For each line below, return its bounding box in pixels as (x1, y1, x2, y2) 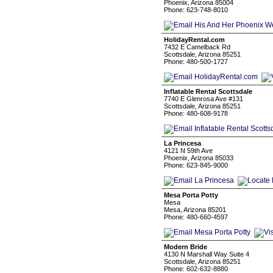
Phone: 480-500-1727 (164, 58, 228, 65)
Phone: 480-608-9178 (164, 110, 228, 117)
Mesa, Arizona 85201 (164, 206, 226, 213)
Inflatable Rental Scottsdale (164, 88, 252, 95)
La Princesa (164, 140, 201, 147)
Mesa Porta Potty (164, 191, 218, 199)
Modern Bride (164, 243, 207, 250)
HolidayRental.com (164, 36, 225, 43)
